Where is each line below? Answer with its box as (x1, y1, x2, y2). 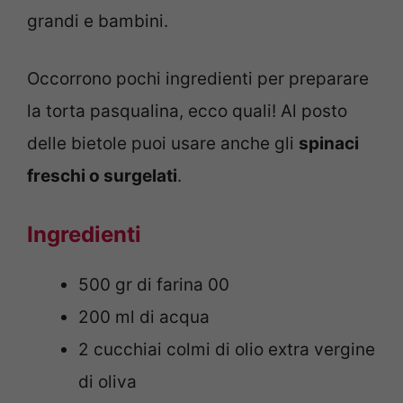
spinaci (299, 133, 359, 155)
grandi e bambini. (27, 10, 168, 31)
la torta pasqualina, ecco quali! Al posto (27, 101, 347, 122)
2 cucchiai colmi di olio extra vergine (78, 338, 375, 360)
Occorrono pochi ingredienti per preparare (27, 68, 369, 90)
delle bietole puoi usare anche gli (27, 133, 299, 155)
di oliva (78, 371, 137, 392)
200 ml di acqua (78, 306, 210, 327)
